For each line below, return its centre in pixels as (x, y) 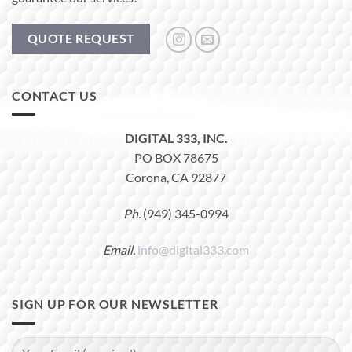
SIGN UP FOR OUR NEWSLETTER (115, 304)
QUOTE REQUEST (81, 39)
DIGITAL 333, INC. (176, 138)
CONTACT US (55, 95)
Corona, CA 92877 (176, 178)
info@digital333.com (193, 249)
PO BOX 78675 (176, 158)
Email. (119, 249)
